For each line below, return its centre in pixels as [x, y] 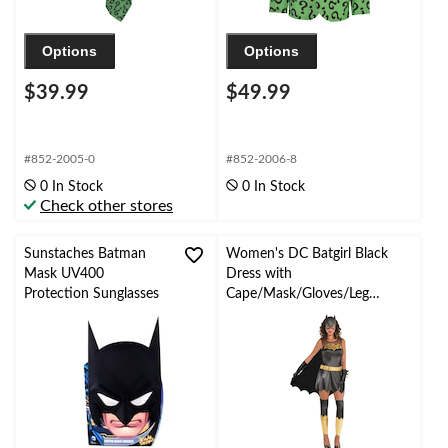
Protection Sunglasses [91, 293]
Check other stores [106, 205]
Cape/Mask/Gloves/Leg [297, 293]
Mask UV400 [64, 273]
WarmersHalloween [286, 313]
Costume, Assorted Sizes [301, 333]
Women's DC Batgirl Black [307, 253]
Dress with [259, 273]
